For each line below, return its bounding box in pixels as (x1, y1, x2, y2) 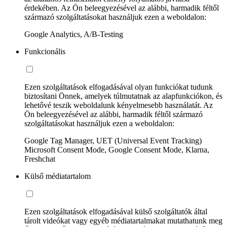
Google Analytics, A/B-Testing (24, 29, 123, 39)
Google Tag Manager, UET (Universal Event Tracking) (24, 136, 202, 145)
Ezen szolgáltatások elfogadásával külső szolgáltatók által (24, 207, 207, 216)
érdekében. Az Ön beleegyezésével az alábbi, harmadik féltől (24, 3, 219, 12)
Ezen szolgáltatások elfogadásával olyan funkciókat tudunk (24, 82, 213, 91)
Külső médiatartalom (24, 171, 91, 180)
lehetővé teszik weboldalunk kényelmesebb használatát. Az (24, 100, 213, 109)
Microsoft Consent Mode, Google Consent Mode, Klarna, (24, 145, 209, 154)
